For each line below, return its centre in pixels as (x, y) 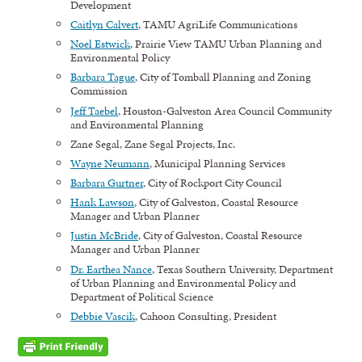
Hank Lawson (103, 202)
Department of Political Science (142, 296)
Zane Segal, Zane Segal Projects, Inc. (153, 143)
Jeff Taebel (95, 110)
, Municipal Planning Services (218, 163)
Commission (99, 91)
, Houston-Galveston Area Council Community (225, 110)
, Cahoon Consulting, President (206, 316)
